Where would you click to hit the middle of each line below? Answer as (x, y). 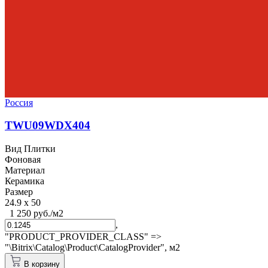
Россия (19, 102)
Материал (25, 170)
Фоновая (23, 160)
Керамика (25, 181)
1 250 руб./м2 (36, 214)
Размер (19, 192)
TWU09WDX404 (48, 126)
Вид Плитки (30, 149)
